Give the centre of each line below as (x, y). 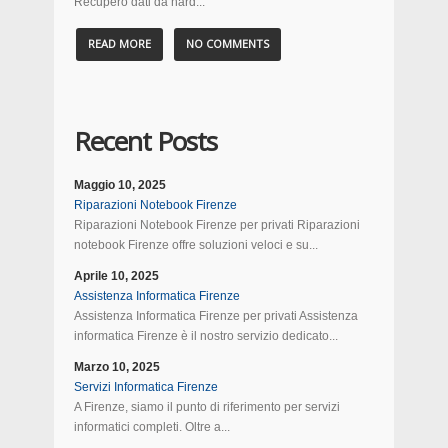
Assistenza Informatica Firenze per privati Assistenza (216, 316)
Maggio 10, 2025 (120, 185)
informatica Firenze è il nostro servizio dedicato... (206, 336)
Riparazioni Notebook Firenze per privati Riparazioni (217, 225)
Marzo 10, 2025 (117, 367)
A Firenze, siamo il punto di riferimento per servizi (207, 407)
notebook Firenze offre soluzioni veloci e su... (196, 245)
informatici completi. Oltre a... (152, 427)
